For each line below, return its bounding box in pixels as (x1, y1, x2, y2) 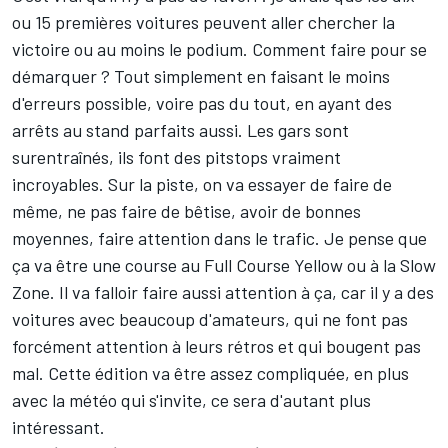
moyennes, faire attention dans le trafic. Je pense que (12, 227, 427, 250)
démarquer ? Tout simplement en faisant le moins (12, 65, 390, 88)
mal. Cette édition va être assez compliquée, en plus (12, 362, 409, 385)
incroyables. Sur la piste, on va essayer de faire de (12, 173, 392, 196)
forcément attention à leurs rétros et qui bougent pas (12, 335, 421, 358)
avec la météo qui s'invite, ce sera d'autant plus (12, 389, 371, 412)
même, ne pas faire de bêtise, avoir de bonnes (12, 200, 361, 223)
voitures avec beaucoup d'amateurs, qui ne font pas (12, 308, 408, 331)
